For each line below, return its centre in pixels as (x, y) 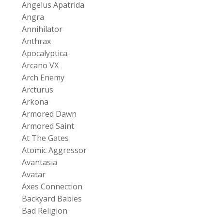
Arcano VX (40, 65)
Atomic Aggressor (54, 150)
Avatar (33, 174)
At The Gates (45, 138)
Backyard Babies (52, 198)
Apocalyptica (44, 53)
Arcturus (37, 89)
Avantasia (39, 162)
